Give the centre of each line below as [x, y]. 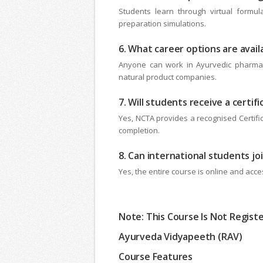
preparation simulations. [162, 24]
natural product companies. [168, 77]
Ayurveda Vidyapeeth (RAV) [181, 237]
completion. [139, 131]
